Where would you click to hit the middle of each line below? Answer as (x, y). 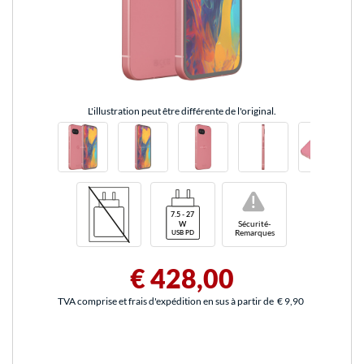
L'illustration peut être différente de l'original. (182, 111)
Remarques (254, 233)
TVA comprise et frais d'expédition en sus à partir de (165, 301)
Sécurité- (255, 223)
